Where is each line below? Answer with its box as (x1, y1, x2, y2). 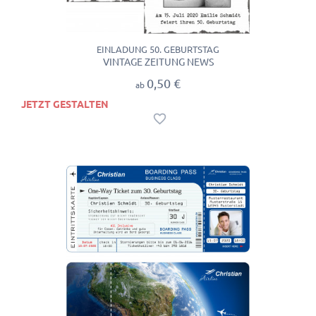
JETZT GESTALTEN (21, 99, 109, 111)
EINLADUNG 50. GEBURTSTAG (97, 44, 219, 54)
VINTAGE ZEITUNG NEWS (102, 56, 214, 68)
